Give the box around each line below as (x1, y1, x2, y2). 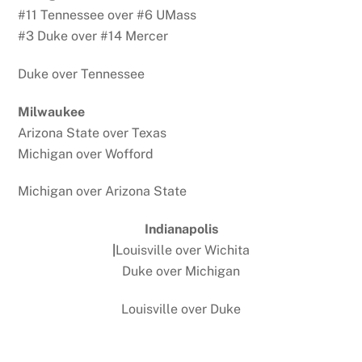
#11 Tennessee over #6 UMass (18, 6, 197, 23)
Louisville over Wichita (116, 242, 250, 259)
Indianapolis (144, 221, 218, 238)
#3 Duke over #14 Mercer (18, 27, 169, 44)
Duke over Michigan (122, 263, 240, 280)
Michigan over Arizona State (18, 183, 187, 200)
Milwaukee (18, 103, 86, 120)
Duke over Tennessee (18, 65, 145, 82)
